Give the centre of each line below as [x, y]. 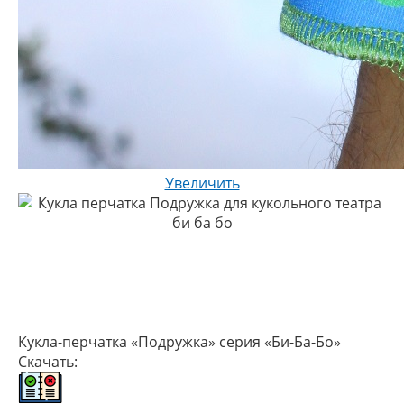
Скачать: [48, 362]
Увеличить [202, 183]
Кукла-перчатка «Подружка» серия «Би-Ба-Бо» [179, 342]
